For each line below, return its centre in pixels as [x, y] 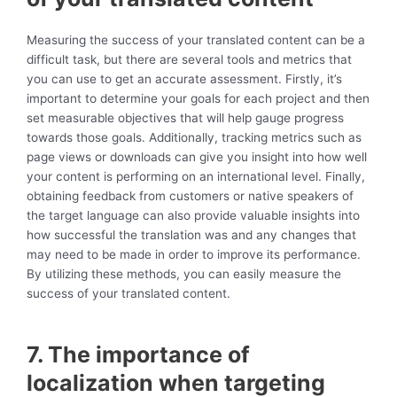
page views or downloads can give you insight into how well [197, 157]
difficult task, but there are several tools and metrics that [189, 60]
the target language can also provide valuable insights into [193, 216]
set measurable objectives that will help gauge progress [185, 118]
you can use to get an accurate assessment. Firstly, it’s [184, 79]
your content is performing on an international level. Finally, [196, 177]
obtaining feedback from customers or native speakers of [190, 196]
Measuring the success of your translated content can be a [196, 40]
